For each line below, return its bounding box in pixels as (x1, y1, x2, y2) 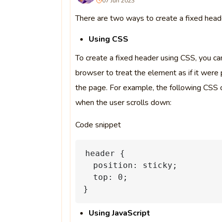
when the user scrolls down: (75, 97, 171, 108)
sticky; (142, 161, 177, 170)
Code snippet (75, 119, 121, 130)
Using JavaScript (89, 208, 151, 219)
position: (93, 161, 138, 170)
